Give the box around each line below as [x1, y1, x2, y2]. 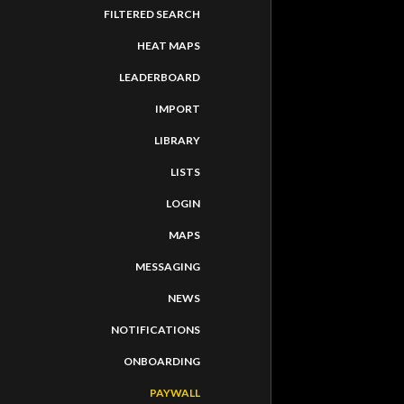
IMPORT [155, 102, 200, 115]
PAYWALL [150, 386, 200, 399]
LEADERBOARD [119, 70, 200, 84]
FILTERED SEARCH [104, 7, 200, 21]
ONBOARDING [124, 354, 200, 368]
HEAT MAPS [137, 39, 200, 52]
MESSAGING [135, 260, 200, 273]
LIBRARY [154, 133, 200, 147]
